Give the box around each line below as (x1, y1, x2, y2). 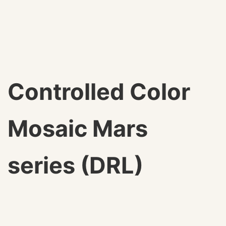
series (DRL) (8, 151, 143, 179)
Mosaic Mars (8, 115, 148, 142)
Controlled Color (8, 78, 190, 105)
